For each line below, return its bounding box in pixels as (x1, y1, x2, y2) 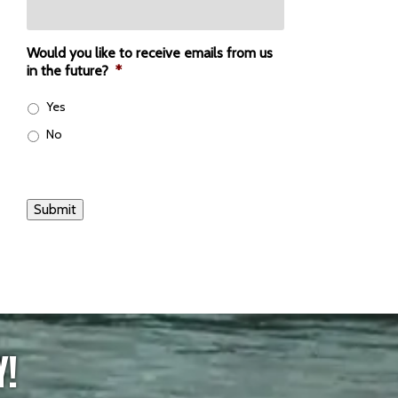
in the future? (27, 61, 109, 79)
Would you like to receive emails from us (27, 44, 274, 61)
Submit (34, 201, 77, 218)
